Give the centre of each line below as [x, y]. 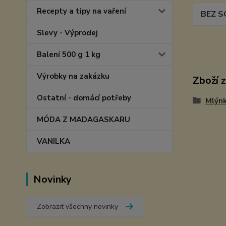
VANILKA [53, 141]
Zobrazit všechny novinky [77, 207]
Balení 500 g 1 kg [69, 54]
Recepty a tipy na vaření [81, 11]
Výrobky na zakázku [73, 76]
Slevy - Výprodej [67, 33]
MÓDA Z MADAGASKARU [83, 120]
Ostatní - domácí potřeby [84, 98]
